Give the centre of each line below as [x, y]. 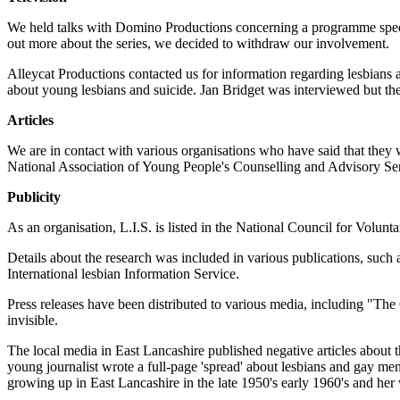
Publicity [34, 197]
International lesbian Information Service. [123, 274]
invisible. [33, 320]
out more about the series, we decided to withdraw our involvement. [198, 43]
